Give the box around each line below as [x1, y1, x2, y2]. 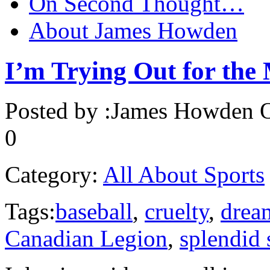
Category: [5, 162, 98, 188]
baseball [55, 198, 133, 225]
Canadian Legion [5, 225, 168, 252]
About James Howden [29, 17, 237, 43]
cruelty [145, 198, 209, 225]
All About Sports [103, 162, 265, 188]
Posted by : [5, 98, 111, 124]
